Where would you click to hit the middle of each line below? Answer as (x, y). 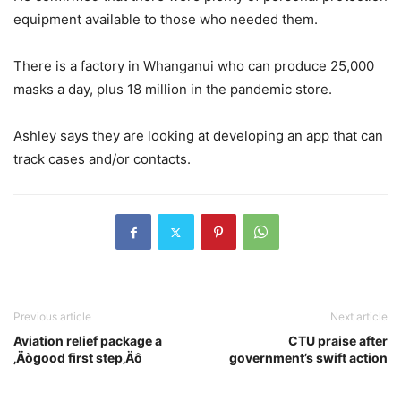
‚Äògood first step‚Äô (78, 358)
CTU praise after (338, 341)
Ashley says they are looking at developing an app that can (198, 136)
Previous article (52, 317)
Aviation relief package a (88, 341)
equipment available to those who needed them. (166, 20)
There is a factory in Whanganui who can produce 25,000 (194, 66)
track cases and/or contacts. (102, 159)
